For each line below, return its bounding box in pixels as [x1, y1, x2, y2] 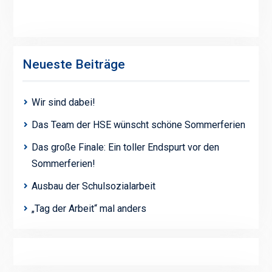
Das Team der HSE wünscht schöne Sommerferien [31, 119, 245, 131]
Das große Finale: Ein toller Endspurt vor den [31, 141, 219, 154]
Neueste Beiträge [22, 57, 125, 72]
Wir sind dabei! [31, 97, 95, 109]
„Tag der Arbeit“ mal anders [31, 203, 146, 215]
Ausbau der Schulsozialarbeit [31, 180, 155, 192]
